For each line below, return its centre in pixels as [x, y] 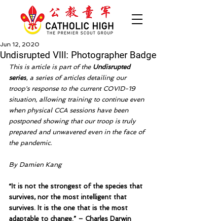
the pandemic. [31, 143]
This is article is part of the [51, 67]
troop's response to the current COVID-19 [73, 89]
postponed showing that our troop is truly [73, 121]
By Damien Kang [35, 165]
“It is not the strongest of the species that [77, 186]
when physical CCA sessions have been [70, 110]
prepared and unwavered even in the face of [78, 132]
